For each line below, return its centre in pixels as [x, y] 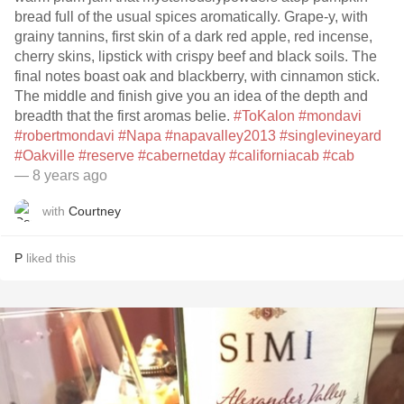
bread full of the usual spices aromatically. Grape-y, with [191, 17]
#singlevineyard [331, 136]
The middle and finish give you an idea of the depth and [191, 96]
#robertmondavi [64, 136]
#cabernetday [182, 156]
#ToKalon [264, 116]
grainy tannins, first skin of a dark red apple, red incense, [193, 37]
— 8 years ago [61, 175]
